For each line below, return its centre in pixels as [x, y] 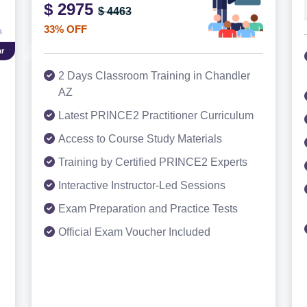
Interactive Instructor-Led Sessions [142, 185]
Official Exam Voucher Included [134, 232]
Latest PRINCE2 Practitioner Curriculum [156, 115]
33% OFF [65, 29]
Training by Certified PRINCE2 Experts [153, 162]
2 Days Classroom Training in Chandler [154, 76]
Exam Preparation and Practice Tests [148, 209]
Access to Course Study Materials [140, 139]
